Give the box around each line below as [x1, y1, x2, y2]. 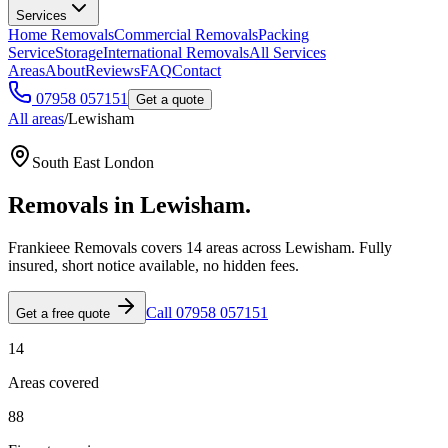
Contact [172, 62, 221, 79]
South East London [32, 154, 154, 171]
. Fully [351, 238, 392, 256]
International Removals [103, 44, 249, 61]
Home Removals [8, 26, 114, 43]
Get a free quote [16, 305, 114, 321]
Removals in [8, 191, 140, 218]
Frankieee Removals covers [8, 238, 186, 256]
